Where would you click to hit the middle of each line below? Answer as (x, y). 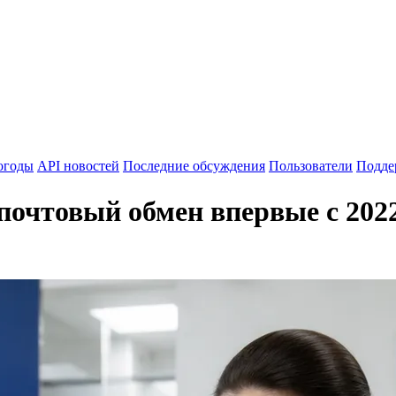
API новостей (78, 166)
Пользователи (311, 166)
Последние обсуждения (194, 166)
